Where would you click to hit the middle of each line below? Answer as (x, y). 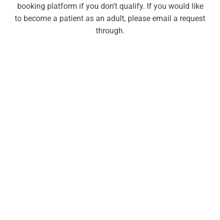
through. (110, 30)
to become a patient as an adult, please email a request (110, 18)
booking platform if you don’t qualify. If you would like (110, 6)
